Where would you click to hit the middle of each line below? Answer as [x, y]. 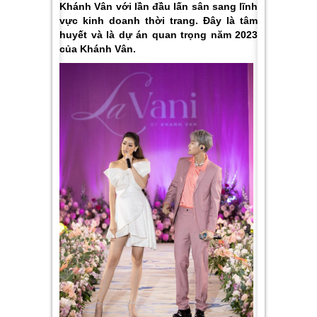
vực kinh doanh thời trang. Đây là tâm [158, 21]
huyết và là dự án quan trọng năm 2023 [158, 35]
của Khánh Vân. [99, 49]
